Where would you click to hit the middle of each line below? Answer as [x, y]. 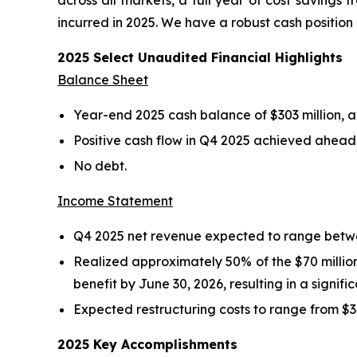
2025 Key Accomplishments [147, 344]
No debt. [100, 166]
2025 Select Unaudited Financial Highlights [200, 57]
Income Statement [115, 201]
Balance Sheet [103, 80]
